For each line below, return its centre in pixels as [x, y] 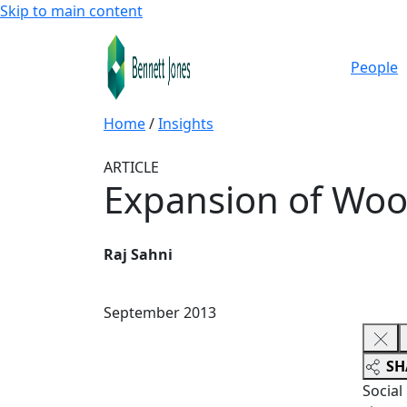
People [374, 67]
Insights [186, 124]
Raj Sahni [138, 254]
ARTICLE [131, 167]
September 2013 [160, 313]
